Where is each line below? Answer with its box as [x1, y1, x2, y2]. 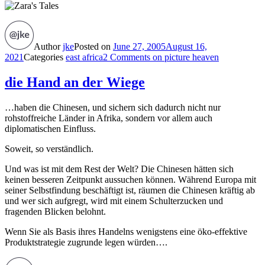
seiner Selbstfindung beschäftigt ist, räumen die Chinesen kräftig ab [5, 185, 255, 196]
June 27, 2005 [113, 41, 166, 52]
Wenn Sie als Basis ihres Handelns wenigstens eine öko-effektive [5, 227, 247, 237]
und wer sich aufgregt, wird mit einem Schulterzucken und [5, 196, 223, 206]
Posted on [74, 41, 113, 52]
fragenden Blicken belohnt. [5, 206, 106, 217]
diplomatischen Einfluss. [5, 124, 96, 134]
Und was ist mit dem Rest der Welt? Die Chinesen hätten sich [5, 164, 234, 174]
